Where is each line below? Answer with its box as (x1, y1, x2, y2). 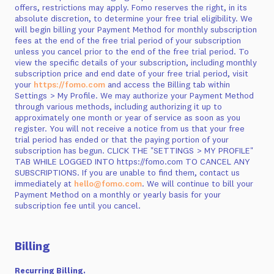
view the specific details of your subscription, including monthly (15, 57, 257, 68)
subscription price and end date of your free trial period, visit (15, 68, 248, 79)
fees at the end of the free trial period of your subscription (15, 35, 241, 46)
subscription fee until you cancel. (15, 200, 141, 211)
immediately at (15, 178, 74, 189)
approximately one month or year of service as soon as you (15, 112, 240, 123)
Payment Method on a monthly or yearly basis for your (15, 189, 221, 200)
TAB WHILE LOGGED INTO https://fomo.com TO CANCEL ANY (15, 156, 250, 167)
